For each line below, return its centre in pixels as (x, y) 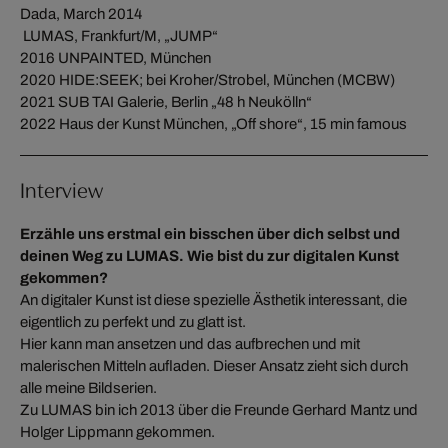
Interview (61, 188)
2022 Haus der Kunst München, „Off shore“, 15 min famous (213, 123)
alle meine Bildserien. (91, 387)
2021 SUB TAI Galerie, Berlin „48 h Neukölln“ (166, 101)
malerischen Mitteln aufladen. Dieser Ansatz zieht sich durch (214, 365)
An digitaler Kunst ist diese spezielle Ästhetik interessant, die (213, 299)
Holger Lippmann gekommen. (117, 431)
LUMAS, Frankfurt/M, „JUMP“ (119, 35)
